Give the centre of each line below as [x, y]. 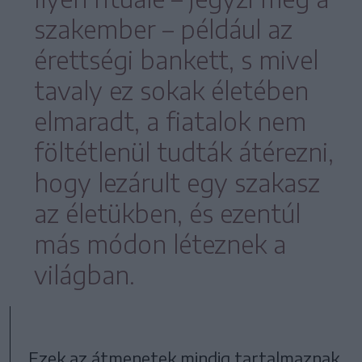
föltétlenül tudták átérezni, [184, 152]
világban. [84, 274]
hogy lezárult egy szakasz [177, 182]
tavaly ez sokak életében [171, 90]
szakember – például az [163, 29]
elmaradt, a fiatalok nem [170, 121]
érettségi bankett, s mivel [176, 59]
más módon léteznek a [160, 244]
